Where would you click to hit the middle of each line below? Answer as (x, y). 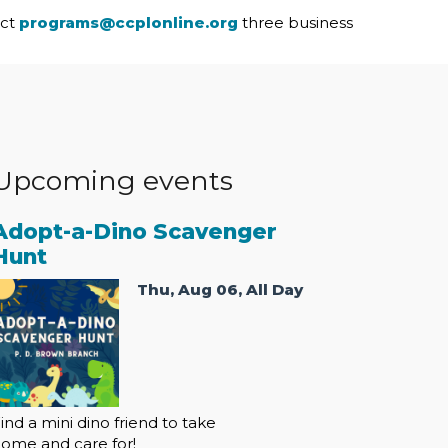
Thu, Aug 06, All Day (220, 289)
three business (295, 23)
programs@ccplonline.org (128, 23)
